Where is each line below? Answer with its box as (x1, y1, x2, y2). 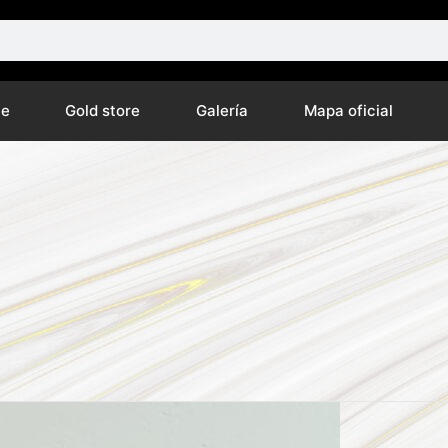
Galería (195, 101, 248, 120)
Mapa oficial (303, 101, 393, 120)
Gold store (65, 101, 141, 120)
